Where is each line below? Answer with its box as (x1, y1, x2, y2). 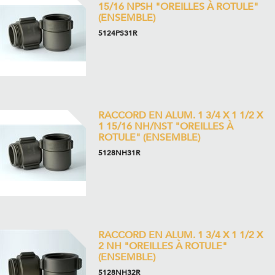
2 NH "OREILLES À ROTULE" (98, 239, 227, 253)
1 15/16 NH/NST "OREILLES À (98, 120, 233, 133)
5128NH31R (98, 148, 140, 158)
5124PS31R (98, 28, 137, 38)
